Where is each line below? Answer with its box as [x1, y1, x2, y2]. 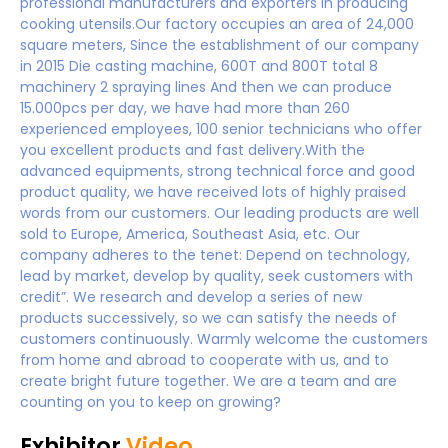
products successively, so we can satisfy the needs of [20, 307, 397, 328]
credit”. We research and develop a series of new [20, 286, 362, 307]
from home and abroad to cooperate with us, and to [20, 349, 389, 370]
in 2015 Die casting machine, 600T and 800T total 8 [20, 55, 378, 76]
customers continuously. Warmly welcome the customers [20, 328, 428, 349]
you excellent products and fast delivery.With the [20, 139, 365, 160]
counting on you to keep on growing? [20, 391, 281, 412]
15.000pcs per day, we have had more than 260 [20, 97, 350, 118]
